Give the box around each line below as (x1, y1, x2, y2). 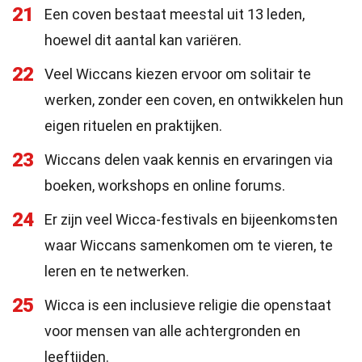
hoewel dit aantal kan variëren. (44, 32, 242, 48)
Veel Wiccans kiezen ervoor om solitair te (44, 65, 311, 82)
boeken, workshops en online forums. (44, 177, 285, 194)
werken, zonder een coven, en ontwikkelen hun (44, 91, 343, 108)
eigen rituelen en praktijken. (44, 117, 222, 134)
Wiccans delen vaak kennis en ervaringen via (44, 151, 333, 168)
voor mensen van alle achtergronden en (44, 322, 301, 339)
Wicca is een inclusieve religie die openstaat (44, 297, 331, 314)
